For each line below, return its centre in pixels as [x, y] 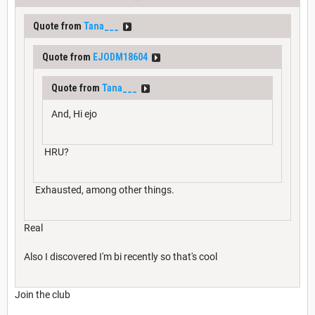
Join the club [43, 294]
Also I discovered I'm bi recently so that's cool [121, 256]
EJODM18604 [120, 57]
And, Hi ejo [74, 114]
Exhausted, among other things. [104, 189]
